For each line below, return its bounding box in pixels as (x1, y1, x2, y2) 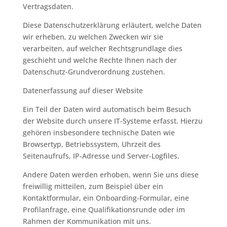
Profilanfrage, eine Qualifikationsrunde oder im (22, 205, 185, 214)
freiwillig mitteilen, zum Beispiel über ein (22, 181, 163, 191)
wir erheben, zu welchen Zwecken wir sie (22, 32, 163, 42)
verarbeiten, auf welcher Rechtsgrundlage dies (22, 44, 182, 53)
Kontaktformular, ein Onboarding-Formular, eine (22, 193, 189, 203)
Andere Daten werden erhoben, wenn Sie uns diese (22, 170, 199, 179)
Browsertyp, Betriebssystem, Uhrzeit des (22, 139, 161, 149)
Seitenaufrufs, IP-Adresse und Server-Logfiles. (22, 151, 179, 161)
